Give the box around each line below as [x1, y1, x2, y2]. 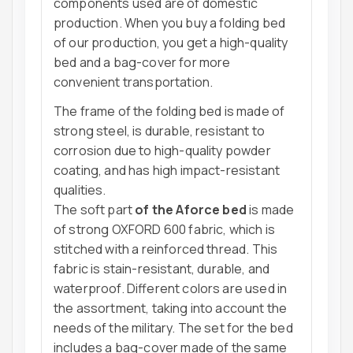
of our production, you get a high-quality [54, 33, 288, 51]
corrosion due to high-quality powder [54, 141, 271, 159]
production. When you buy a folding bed [54, 13, 286, 32]
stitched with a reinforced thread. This [54, 240, 278, 258]
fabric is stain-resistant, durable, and [54, 259, 270, 277]
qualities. [54, 180, 106, 199]
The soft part [54, 200, 136, 218]
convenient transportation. [54, 72, 214, 91]
